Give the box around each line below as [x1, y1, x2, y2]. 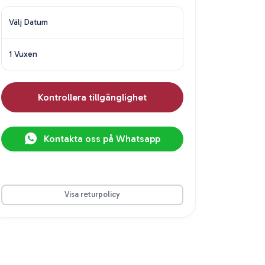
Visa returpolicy [64, 190, 120, 199]
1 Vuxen [9, 49, 37, 59]
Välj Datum [9, 17, 48, 27]
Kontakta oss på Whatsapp [41, 132, 160, 144]
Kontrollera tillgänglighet [38, 91, 147, 103]
